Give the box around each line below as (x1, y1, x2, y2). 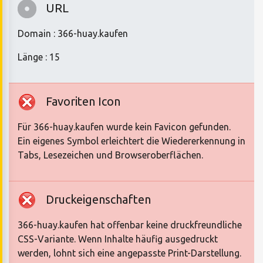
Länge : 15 (18, 52, 60, 63)
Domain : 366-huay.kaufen (18, 28, 128, 39)
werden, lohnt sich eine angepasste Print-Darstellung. (18, 248, 241, 259)
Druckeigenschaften (46, 193, 151, 207)
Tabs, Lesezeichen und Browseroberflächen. (18, 150, 203, 161)
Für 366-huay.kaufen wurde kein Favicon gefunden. (18, 122, 231, 133)
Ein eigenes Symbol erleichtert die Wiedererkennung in (18, 136, 245, 147)
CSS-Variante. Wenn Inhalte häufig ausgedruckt (18, 234, 218, 245)
